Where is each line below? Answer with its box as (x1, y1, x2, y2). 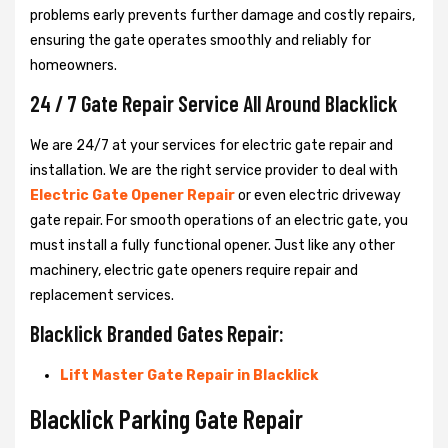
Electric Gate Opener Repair (30, 186, 235, 204)
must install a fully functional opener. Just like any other (30, 236, 395, 254)
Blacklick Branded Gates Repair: (30, 319, 284, 346)
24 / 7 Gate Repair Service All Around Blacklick (30, 89, 398, 116)
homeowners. (30, 56, 117, 74)
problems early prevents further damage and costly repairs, (30, 6, 415, 24)
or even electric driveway (235, 186, 401, 204)
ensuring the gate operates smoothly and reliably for (30, 31, 371, 49)
